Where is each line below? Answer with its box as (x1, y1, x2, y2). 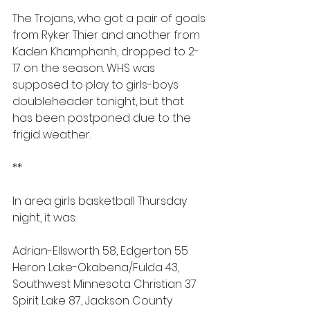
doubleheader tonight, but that (12, 93, 187, 109)
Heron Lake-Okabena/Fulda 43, (12, 259, 182, 275)
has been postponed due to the (12, 110, 194, 126)
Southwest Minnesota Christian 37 (12, 276, 197, 292)
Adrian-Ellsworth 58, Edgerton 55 (12, 243, 188, 259)
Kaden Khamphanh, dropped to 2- (12, 44, 199, 60)
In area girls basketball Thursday (12, 193, 190, 209)
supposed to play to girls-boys (12, 77, 181, 93)
